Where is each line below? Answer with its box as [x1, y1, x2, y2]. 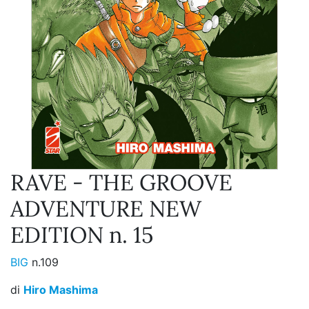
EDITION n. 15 [10, 221, 153, 250]
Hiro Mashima [23, 283, 98, 297]
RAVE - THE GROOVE [10, 168, 232, 197]
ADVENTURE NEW [10, 195, 201, 223]
